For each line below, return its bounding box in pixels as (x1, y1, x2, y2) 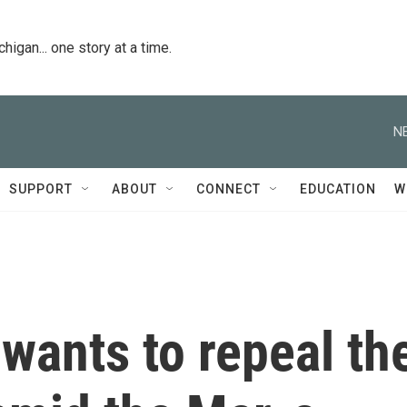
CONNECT (196, 182, 261, 196)
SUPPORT (9, 182, 73, 196)
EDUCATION (300, 182, 376, 196)
